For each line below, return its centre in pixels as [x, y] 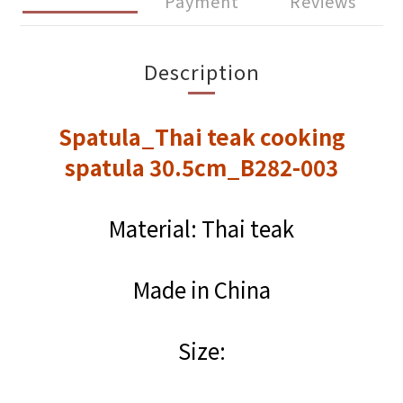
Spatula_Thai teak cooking [201, 136]
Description [201, 71]
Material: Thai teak [201, 228]
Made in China [201, 289]
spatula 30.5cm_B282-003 [201, 167]
